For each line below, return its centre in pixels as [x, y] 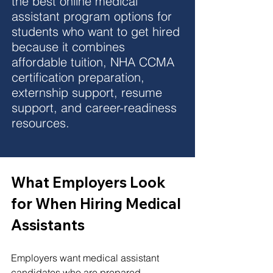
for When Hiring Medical [97, 203]
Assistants [48, 225]
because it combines [70, 46]
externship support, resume [89, 92]
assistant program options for [94, 16]
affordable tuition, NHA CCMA [95, 62]
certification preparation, [80, 77]
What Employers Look [90, 182]
